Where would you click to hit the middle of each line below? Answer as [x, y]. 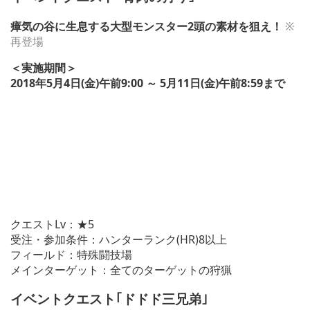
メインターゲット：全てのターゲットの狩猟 [121, 270]
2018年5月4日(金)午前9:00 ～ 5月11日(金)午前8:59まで [148, 83]
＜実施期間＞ [44, 67]
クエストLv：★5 [52, 224]
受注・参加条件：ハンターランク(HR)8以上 [119, 239]
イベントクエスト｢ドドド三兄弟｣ [109, 299]
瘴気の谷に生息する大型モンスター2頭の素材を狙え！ [146, 26]
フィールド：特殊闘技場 [71, 254]
